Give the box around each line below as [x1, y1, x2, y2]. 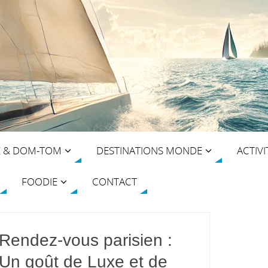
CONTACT [92, 174, 137, 188]
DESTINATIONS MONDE [96, 143, 202, 157]
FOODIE [22, 174, 57, 188]
